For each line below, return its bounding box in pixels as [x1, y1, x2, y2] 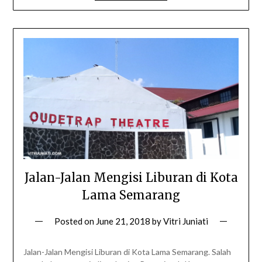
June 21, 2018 [95, 216, 150, 227]
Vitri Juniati [163, 216, 208, 227]
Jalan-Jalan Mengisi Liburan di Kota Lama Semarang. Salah [23, 247, 231, 257]
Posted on [54, 216, 96, 227]
